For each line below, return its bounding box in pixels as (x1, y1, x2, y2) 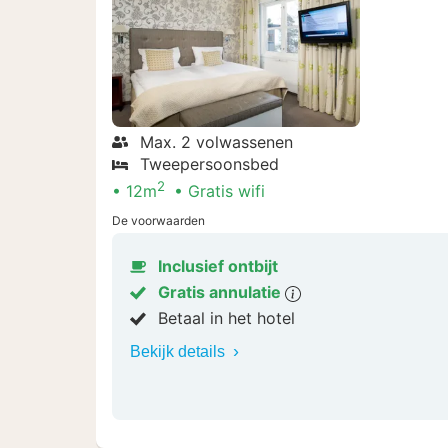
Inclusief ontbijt (158, 256, 278, 277)
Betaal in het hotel (158, 308, 295, 329)
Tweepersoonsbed (140, 153, 279, 174)
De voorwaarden (112, 213, 205, 229)
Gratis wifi (188, 181, 265, 202)
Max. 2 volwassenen (140, 131, 293, 152)
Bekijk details (130, 343, 229, 361)
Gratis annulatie (158, 282, 285, 303)
